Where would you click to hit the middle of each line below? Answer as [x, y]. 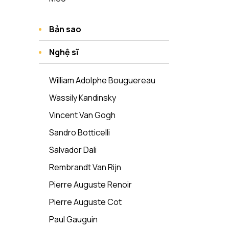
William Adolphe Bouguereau [102, 80]
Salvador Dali [73, 150]
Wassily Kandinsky [83, 98]
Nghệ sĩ [64, 52]
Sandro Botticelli [79, 132]
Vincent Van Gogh [82, 115]
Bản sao [65, 29]
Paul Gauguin [73, 219]
